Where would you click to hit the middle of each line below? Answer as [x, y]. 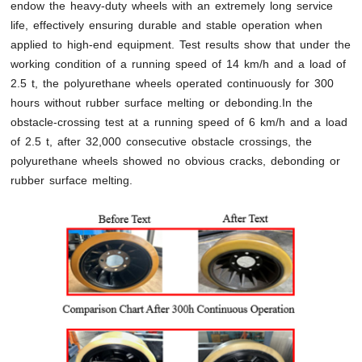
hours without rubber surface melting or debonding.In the [162, 103]
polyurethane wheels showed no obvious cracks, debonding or [176, 161]
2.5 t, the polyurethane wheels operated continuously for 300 [173, 84]
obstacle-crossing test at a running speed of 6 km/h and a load [179, 122]
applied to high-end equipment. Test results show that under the [181, 45]
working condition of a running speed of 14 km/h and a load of [179, 64]
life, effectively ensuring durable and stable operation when [167, 25]
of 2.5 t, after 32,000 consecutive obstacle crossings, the [162, 142]
